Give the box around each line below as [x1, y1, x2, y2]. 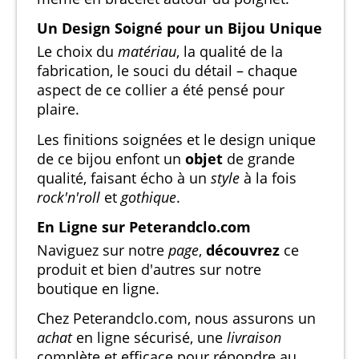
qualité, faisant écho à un [37, 167, 211, 188]
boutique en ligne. [37, 278, 159, 298]
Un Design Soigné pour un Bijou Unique [37, 18, 322, 38]
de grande [223, 148, 295, 168]
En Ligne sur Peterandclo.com [37, 216, 251, 236]
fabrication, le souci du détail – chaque [37, 61, 297, 81]
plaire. [37, 99, 79, 119]
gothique [121, 187, 176, 207]
